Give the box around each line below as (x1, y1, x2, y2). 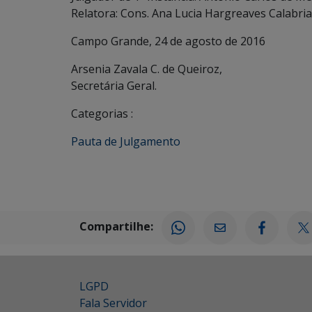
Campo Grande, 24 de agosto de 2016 (71, 33, 265, 49)
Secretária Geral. (71, 78, 157, 93)
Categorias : (71, 106, 133, 121)
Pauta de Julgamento (71, 134, 180, 149)
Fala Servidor (79, 295, 147, 311)
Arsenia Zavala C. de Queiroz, (71, 61, 222, 77)
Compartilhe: (79, 219, 153, 235)
